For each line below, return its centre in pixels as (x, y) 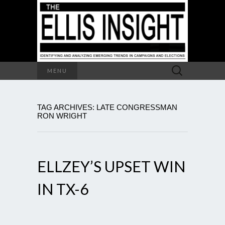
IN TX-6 (63, 189)
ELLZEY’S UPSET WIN (111, 166)
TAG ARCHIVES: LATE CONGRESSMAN (107, 107)
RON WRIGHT (62, 116)
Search (178, 67)
